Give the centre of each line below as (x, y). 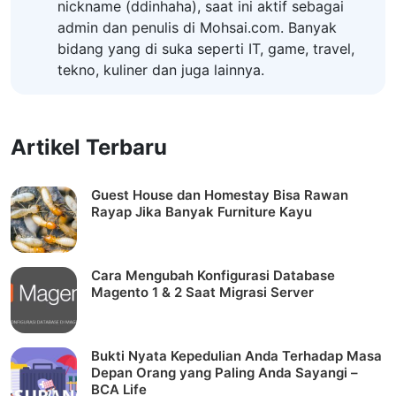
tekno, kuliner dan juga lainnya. (160, 70)
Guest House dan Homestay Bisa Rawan (220, 195)
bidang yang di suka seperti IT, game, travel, (206, 49)
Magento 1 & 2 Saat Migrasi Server (202, 292)
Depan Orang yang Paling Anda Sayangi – (225, 373)
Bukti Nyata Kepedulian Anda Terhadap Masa (236, 356)
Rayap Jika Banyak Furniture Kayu (202, 212)
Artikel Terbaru (89, 147)
